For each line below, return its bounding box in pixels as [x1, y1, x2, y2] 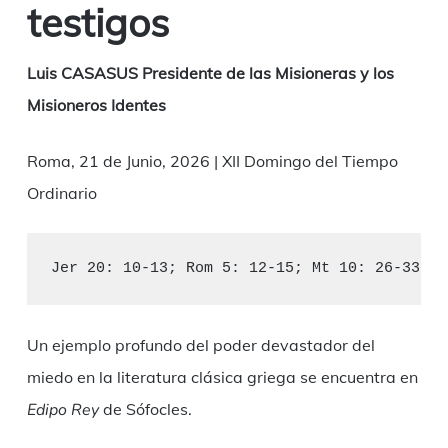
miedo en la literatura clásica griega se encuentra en [26, 367, 418, 388]
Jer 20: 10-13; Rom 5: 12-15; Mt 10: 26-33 [50, 260, 420, 278]
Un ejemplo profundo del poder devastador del [26, 335, 375, 356]
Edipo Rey [26, 399, 99, 422]
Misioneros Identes [26, 95, 166, 116]
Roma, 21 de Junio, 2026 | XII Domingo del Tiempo [26, 151, 398, 172]
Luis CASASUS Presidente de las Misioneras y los [26, 63, 394, 84]
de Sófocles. [98, 399, 192, 420]
